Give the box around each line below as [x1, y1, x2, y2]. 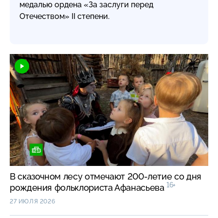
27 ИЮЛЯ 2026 [10, 198, 55, 205]
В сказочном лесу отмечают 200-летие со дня [10, 171, 201, 182]
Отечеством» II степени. [19, 12, 109, 21]
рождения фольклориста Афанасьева [10, 182, 167, 193]
